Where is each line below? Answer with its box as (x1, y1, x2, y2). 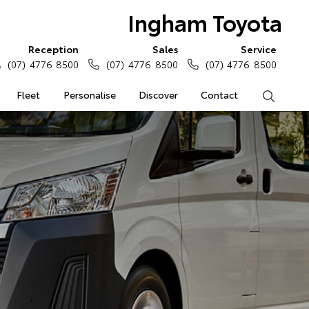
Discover (138, 88, 178, 101)
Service (241, 42, 277, 56)
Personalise (63, 88, 116, 101)
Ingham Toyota (127, 6, 282, 37)
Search (275, 88, 306, 101)
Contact (201, 88, 239, 101)
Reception (28, 42, 79, 56)
